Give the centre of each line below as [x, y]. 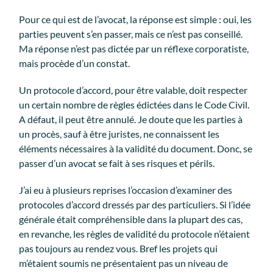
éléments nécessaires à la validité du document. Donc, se [136, 148]
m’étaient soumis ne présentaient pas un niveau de [124, 263]
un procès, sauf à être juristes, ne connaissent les [119, 133]
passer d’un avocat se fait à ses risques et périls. [118, 163]
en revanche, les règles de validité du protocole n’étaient [135, 233]
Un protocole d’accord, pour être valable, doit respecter [133, 90]
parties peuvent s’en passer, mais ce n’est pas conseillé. [131, 34]
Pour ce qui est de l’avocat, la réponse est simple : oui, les [136, 19]
